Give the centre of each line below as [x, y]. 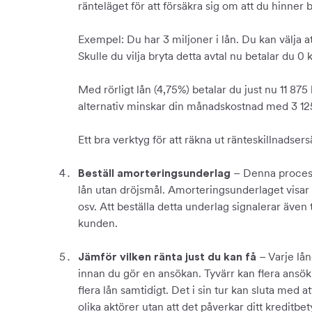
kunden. [98, 223]
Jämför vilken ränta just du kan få [167, 257]
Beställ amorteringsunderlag [154, 173]
